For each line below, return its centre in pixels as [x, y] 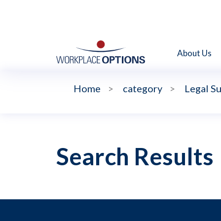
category [143, 89]
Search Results [135, 156]
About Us [194, 53]
